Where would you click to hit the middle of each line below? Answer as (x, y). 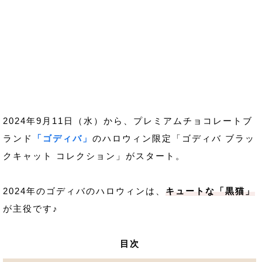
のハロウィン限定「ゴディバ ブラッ (174, 138)
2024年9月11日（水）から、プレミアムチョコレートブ (128, 121)
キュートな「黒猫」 (210, 191)
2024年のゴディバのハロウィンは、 (84, 191)
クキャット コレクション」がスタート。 (94, 156)
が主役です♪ (31, 208)
